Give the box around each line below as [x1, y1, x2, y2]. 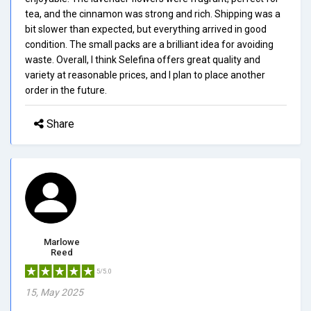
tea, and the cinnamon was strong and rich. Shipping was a [25, 8, 280, 19]
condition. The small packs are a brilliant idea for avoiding [25, 38, 274, 50]
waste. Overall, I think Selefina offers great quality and [25, 53, 260, 65]
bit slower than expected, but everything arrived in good [25, 23, 267, 35]
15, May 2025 [25, 286, 83, 298]
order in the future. [25, 84, 107, 96]
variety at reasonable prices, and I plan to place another [25, 69, 265, 81]
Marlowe [43, 236, 80, 247]
